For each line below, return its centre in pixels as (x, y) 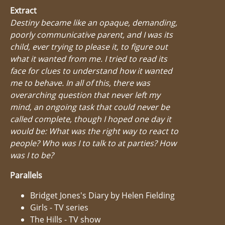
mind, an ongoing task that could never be (90, 107)
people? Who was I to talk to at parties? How (93, 143)
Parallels (26, 175)
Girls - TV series (59, 207)
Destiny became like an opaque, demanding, (94, 22)
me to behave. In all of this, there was (80, 83)
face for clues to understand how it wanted (91, 71)
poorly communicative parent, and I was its (91, 34)
